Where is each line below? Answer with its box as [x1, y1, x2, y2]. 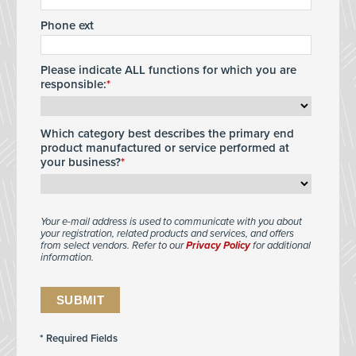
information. [41, 251, 94, 264]
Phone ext [41, 18, 94, 33]
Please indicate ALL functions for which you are [41, 63, 296, 77]
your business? [41, 155, 121, 169]
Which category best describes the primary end [41, 126, 294, 141]
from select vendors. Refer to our [41, 239, 186, 252]
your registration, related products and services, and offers [41, 227, 294, 240]
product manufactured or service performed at [41, 141, 289, 155]
